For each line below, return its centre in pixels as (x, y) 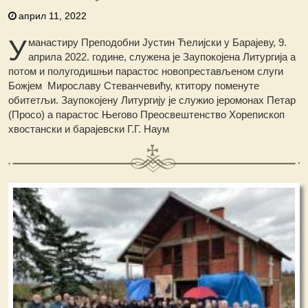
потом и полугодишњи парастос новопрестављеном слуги (146, 71)
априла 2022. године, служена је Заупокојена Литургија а (162, 57)
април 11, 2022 (53, 16)
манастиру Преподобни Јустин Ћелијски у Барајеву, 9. (158, 43)
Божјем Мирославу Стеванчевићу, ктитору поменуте (134, 86)
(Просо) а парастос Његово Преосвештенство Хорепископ (147, 115)
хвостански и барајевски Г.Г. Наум (89, 129)
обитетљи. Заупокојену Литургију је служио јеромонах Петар (152, 100)
